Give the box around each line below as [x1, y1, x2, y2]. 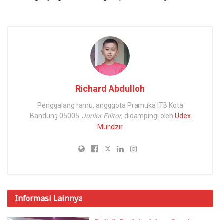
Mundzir [97, 123, 123, 131]
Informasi [15, 193, 53, 204]
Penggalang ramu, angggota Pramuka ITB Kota [37, 101, 183, 110]
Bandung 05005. [29, 112, 82, 120]
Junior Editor [82, 112, 121, 120]
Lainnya [53, 193, 82, 204]
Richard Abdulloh [75, 83, 145, 94]
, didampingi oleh [121, 112, 175, 120]
